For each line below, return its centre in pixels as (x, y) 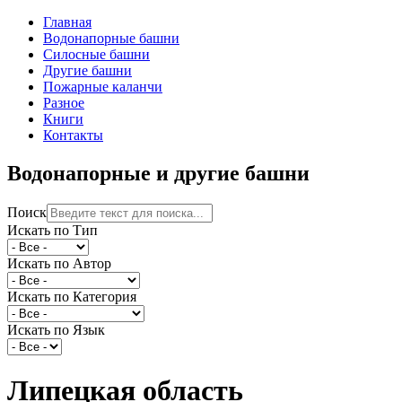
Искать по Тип (52, 230)
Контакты (73, 135)
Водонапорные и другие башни (158, 173)
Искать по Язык (56, 329)
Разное (64, 103)
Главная (67, 22)
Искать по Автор (59, 263)
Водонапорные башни (111, 38)
